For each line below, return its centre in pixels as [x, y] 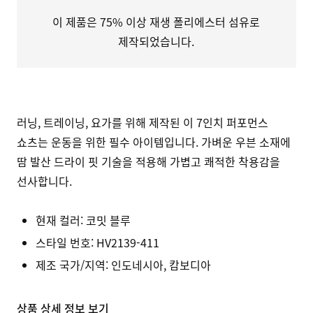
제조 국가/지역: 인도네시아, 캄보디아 [123, 265]
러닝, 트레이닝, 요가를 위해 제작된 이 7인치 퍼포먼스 [143, 122]
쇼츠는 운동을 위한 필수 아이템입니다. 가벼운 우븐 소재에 [154, 142]
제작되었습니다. [156, 41]
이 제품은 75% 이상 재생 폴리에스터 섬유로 [156, 22]
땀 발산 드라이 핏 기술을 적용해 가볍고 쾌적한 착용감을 [148, 161]
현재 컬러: [59, 220]
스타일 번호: [65, 242]
